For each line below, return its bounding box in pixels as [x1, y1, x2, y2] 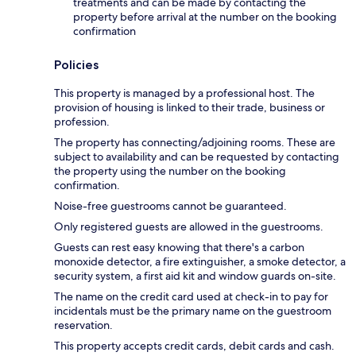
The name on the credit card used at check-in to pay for [54, 288, 328, 304]
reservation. [54, 317, 113, 332]
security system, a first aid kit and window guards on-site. [54, 268, 336, 283]
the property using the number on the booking [54, 163, 286, 178]
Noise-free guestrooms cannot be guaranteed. [54, 198, 287, 213]
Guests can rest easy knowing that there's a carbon [54, 239, 304, 254]
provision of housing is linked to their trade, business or [54, 99, 325, 114]
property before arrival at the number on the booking [73, 9, 337, 24]
